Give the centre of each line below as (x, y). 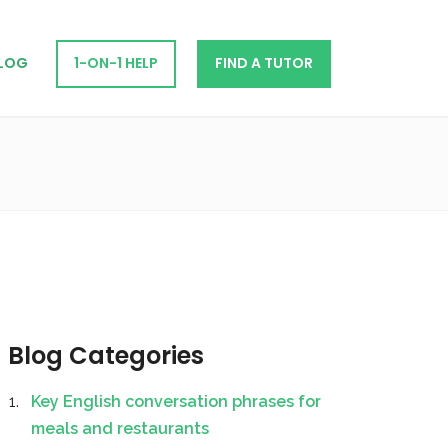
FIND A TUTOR (264, 63)
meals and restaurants (120, 428)
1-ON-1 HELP (115, 63)
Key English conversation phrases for (176, 401)
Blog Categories (106, 355)
